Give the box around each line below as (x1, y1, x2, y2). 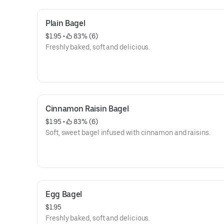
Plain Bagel (45, 18, 85, 28)
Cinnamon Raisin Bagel (45, 104, 129, 113)
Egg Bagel (45, 189, 82, 199)
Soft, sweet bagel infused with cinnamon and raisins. (45, 128, 210, 136)
